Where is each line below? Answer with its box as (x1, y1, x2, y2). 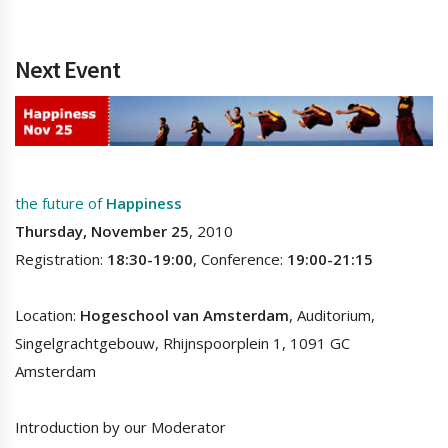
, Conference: (193, 249, 287, 270)
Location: (15, 305, 80, 326)
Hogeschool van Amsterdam (80, 305, 289, 326)
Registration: (15, 249, 103, 270)
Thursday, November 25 (15, 221, 189, 242)
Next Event (15, 54, 120, 86)
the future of (15, 193, 106, 214)
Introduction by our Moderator (15, 417, 226, 438)
